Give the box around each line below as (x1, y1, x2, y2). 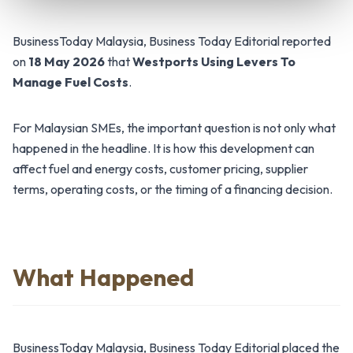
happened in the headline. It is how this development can (13, 139, 314, 156)
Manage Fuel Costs (13, 73, 128, 90)
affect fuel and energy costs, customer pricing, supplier (13, 160, 308, 176)
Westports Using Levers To (132, 53, 295, 69)
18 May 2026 (28, 53, 105, 69)
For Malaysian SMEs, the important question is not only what (13, 119, 336, 136)
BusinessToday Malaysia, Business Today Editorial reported (13, 32, 331, 49)
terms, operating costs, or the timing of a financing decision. (13, 180, 333, 197)
